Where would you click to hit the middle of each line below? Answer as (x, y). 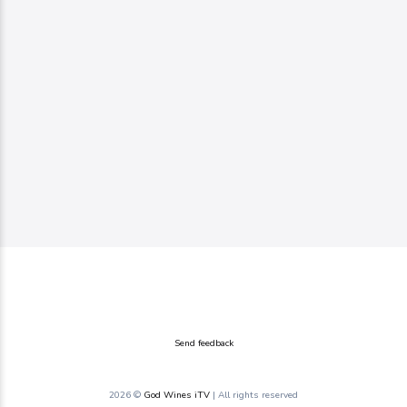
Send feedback (203, 343)
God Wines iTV (177, 395)
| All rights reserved (254, 395)
